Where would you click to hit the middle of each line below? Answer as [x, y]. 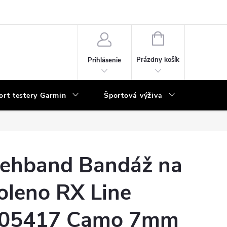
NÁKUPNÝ [179, 37]
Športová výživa [133, 96]
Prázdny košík [158, 60]
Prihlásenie [105, 60]
